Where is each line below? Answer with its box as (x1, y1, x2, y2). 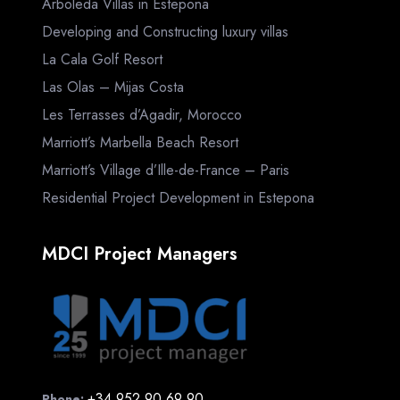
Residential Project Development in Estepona (42, 187, 314, 208)
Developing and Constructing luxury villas (42, 21, 288, 42)
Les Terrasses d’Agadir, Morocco (42, 104, 242, 125)
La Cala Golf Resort (42, 48, 162, 70)
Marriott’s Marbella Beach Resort (42, 131, 238, 153)
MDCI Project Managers (42, 241, 237, 268)
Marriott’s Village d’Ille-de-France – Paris (42, 159, 289, 180)
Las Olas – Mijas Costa (42, 76, 184, 97)
